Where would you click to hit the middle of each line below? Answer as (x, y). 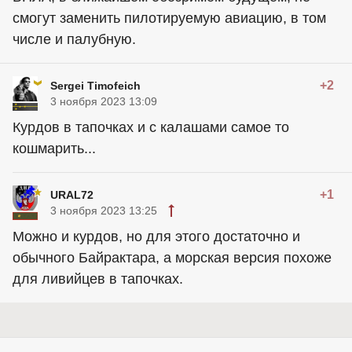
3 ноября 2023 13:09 (104, 102)
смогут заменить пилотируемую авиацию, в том (169, 18)
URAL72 (72, 195)
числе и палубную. (74, 40)
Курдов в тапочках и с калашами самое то (151, 128)
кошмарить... (54, 149)
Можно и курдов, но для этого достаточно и (156, 237)
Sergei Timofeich (95, 86)
